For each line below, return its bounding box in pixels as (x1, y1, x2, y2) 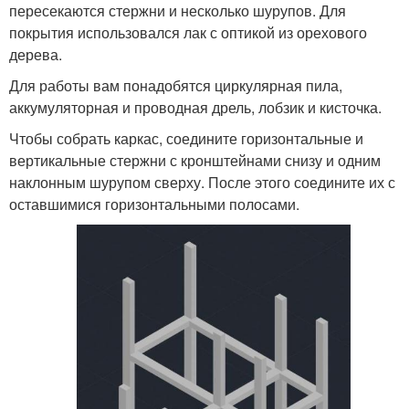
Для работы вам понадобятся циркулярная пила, (9, 75, 342, 96)
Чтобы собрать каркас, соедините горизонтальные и (9, 128, 363, 149)
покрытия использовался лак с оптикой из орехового (9, 22, 367, 43)
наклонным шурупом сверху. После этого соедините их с (9, 172, 395, 193)
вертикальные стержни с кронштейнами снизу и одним (9, 150, 381, 171)
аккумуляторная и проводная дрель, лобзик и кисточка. (9, 97, 382, 118)
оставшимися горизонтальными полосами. (9, 194, 299, 215)
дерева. (9, 44, 62, 65)
